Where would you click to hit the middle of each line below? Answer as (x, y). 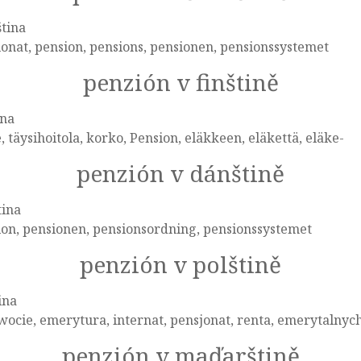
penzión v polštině (180, 264)
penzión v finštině (180, 82)
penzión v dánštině (180, 173)
